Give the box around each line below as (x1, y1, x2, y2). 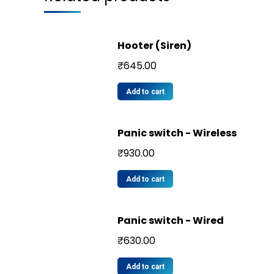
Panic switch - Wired (117, 213, 224, 228)
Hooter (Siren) (117, 38, 191, 53)
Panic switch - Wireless (117, 125, 237, 140)
